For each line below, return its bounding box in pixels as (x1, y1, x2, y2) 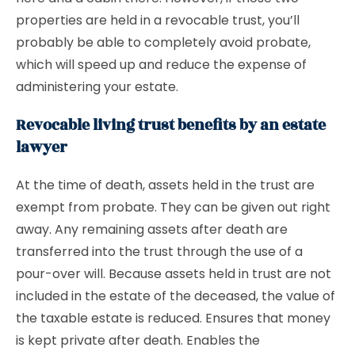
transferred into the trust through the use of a (16, 242, 303, 261)
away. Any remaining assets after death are (16, 220, 288, 239)
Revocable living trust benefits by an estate (16, 114, 326, 136)
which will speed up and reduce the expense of (16, 55, 307, 74)
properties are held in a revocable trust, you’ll (16, 11, 300, 29)
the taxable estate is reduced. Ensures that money (16, 309, 330, 327)
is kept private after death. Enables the (16, 331, 260, 349)
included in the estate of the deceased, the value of (16, 287, 335, 305)
